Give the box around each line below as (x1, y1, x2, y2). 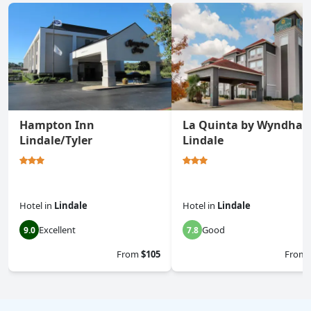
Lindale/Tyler (19, 133, 92, 149)
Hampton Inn (19, 117, 94, 133)
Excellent (39, 224, 76, 237)
